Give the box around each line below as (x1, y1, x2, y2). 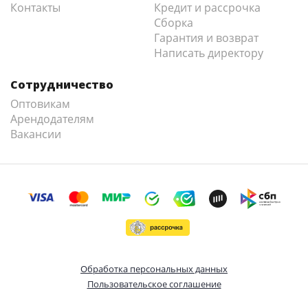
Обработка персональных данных (80, 262, 228, 275)
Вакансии (10, 126, 61, 142)
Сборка (154, 14, 193, 30)
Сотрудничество (10, 76, 113, 92)
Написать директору (154, 45, 263, 60)
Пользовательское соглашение (87, 277, 221, 290)
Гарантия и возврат (154, 30, 258, 45)
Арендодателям (10, 111, 94, 126)
